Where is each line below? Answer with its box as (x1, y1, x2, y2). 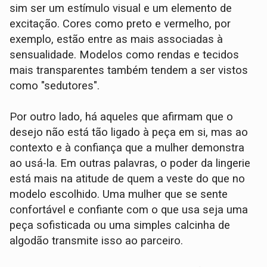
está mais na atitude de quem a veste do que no (10, 172, 246, 186)
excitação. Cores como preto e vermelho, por (10, 17, 231, 31)
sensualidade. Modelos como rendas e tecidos (10, 48, 240, 62)
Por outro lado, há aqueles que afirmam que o (10, 110, 234, 124)
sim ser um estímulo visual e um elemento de (10, 2, 232, 15)
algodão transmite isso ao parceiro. (10, 234, 184, 248)
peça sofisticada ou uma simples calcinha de (10, 219, 231, 232)
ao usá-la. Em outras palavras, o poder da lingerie (10, 157, 251, 170)
